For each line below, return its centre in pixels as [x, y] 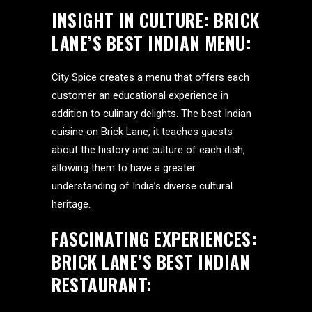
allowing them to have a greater [124, 168]
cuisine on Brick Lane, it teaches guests [142, 132]
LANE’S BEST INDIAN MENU [149, 43]
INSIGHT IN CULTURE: [133, 20]
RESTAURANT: [102, 284]
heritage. [71, 204]
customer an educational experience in [140, 95]
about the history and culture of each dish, [148, 150]
